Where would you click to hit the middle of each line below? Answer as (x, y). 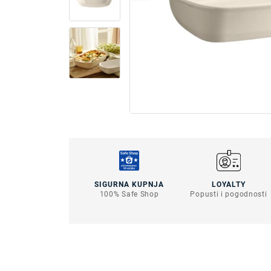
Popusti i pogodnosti (229, 194)
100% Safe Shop (129, 194)
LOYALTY (228, 184)
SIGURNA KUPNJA (129, 184)
